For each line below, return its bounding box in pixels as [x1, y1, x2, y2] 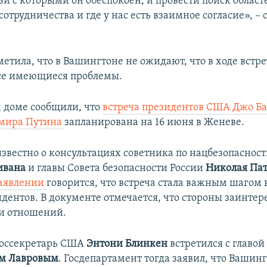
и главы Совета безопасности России [26, 162, 206, 174]
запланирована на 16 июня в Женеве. [64, 116, 245, 128]
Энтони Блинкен [86, 238, 168, 250]
